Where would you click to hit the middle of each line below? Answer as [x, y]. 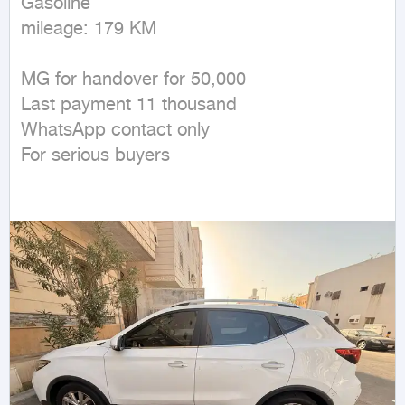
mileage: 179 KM [89, 29]
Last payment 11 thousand [129, 105]
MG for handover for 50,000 [133, 80]
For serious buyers [95, 156]
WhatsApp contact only [115, 131]
